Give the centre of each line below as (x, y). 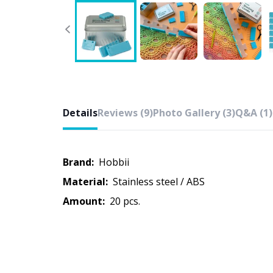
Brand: (78, 162)
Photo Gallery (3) (194, 113)
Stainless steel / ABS (161, 182)
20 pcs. (128, 201)
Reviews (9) (125, 113)
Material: (85, 182)
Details (80, 113)
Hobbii (118, 162)
